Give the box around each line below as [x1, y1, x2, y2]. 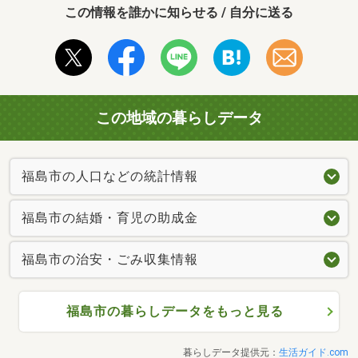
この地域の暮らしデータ [95, 108, 263, 127]
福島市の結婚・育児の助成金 [22, 209, 198, 225]
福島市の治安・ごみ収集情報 [22, 251, 198, 267]
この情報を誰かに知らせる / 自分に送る [65, 4, 293, 20]
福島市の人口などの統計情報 [22, 168, 198, 184]
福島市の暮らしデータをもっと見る [66, 303, 284, 319]
